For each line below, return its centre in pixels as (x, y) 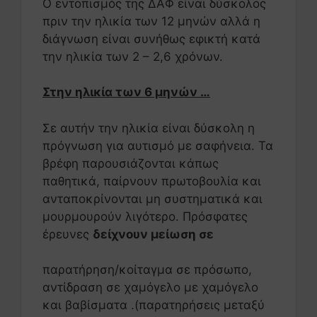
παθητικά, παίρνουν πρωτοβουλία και (152, 181)
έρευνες (68, 234)
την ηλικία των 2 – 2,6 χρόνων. (133, 56)
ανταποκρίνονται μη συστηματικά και (152, 198)
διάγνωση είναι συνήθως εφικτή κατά (151, 39)
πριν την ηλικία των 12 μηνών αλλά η (151, 21)
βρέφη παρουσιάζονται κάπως (131, 163)
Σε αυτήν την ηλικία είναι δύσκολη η (149, 128)
